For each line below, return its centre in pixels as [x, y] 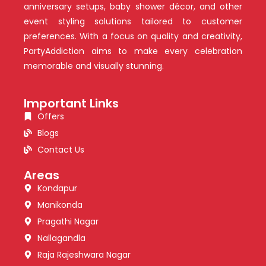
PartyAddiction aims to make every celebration [133, 51]
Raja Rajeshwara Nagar [84, 254]
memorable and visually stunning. [94, 66]
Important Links [71, 103]
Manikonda [60, 205]
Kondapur [57, 188]
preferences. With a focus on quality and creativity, [133, 36]
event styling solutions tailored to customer [133, 21]
